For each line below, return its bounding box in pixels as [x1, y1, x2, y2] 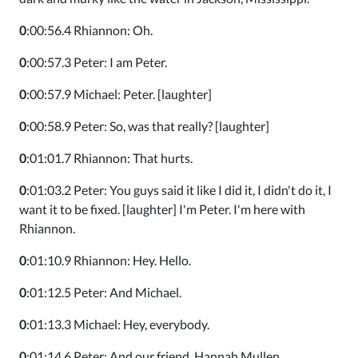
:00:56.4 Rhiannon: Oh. [26, 22, 153, 38]
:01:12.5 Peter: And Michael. [26, 284, 181, 300]
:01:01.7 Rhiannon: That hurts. [26, 150, 193, 165]
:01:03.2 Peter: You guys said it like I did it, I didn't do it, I [26, 182, 332, 197]
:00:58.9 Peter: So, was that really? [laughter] [26, 118, 269, 133]
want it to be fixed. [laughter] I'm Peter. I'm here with [19, 201, 305, 217]
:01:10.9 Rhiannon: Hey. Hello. [26, 253, 191, 268]
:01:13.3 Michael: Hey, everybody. [26, 316, 209, 332]
